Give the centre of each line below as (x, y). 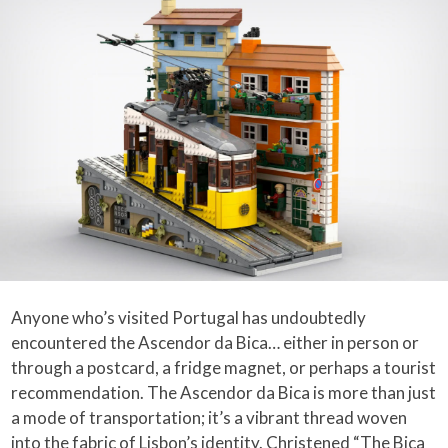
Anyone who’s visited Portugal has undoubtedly (189, 318)
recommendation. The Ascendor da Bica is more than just (224, 393)
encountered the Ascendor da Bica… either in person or (215, 343)
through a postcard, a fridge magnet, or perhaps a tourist (224, 368)
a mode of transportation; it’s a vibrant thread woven (209, 418)
